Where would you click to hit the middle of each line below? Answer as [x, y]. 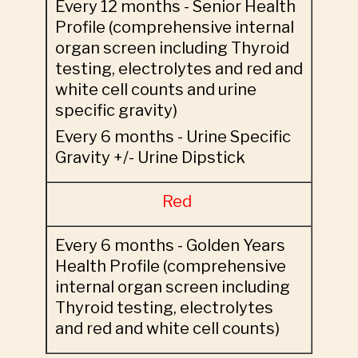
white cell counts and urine [155, 89]
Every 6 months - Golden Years [170, 245]
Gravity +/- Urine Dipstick [153, 157]
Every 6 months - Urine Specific [173, 137]
